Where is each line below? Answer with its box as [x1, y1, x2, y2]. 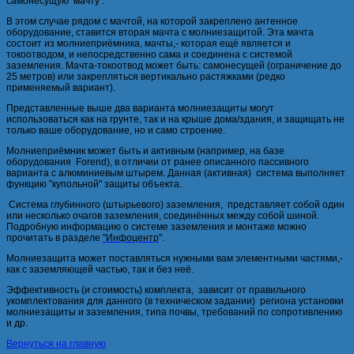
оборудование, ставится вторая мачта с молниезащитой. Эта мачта [6, 27, 314, 39]
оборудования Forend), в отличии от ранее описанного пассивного [6, 156, 309, 168]
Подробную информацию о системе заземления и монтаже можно [6, 221, 307, 233]
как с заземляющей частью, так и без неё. [6, 264, 194, 276]
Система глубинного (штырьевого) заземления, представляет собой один [6, 199, 345, 211]
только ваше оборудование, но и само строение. [6, 125, 225, 137]
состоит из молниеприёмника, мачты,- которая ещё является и [6, 38, 291, 50]
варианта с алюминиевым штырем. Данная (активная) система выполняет [6, 168, 345, 179]
